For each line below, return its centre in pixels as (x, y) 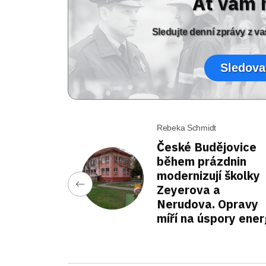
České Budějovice (207, 147)
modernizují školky (208, 175)
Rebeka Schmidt (187, 128)
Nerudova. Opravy (208, 204)
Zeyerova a (189, 190)
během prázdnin (202, 161)
